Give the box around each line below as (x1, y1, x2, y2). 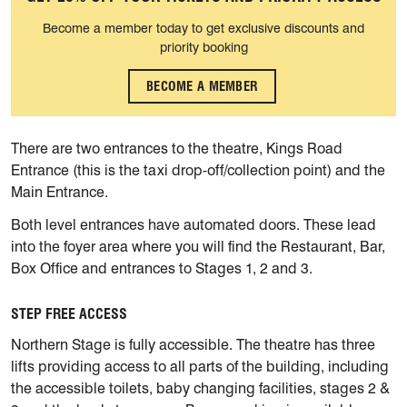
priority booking (159, 39, 248, 55)
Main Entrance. (11, 184, 108, 202)
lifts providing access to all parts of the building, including (11, 358, 389, 376)
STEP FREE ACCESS (11, 305, 127, 323)
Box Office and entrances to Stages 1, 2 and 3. (11, 260, 313, 278)
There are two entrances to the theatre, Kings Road (11, 140, 342, 158)
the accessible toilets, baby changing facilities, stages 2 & (11, 380, 390, 398)
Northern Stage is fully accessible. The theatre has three (11, 336, 375, 354)
